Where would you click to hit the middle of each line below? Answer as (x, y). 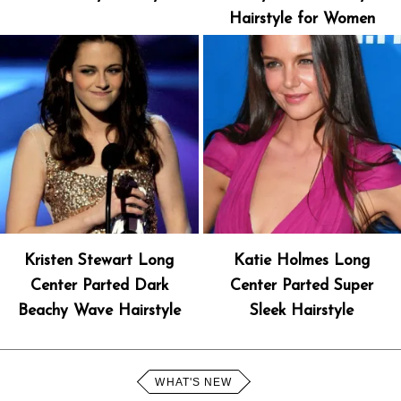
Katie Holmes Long (302, 260)
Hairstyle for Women (302, 20)
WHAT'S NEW (194, 382)
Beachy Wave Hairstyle (99, 311)
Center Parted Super (302, 286)
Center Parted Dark (99, 286)
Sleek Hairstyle (302, 311)
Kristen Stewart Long (99, 260)
